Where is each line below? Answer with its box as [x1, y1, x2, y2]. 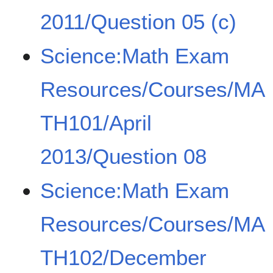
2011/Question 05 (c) [40, 9, 237, 34]
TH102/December [40, 246, 207, 270]
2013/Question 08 [40, 144, 207, 169]
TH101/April [40, 111, 152, 135]
